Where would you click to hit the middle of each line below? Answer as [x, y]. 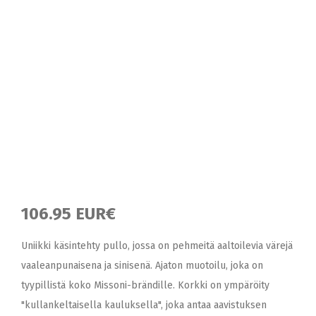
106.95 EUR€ [68, 214]
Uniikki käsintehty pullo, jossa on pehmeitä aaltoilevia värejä [157, 246]
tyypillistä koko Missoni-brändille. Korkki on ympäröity [145, 285]
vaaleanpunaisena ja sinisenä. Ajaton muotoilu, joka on [142, 266]
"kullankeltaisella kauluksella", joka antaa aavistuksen [144, 305]
